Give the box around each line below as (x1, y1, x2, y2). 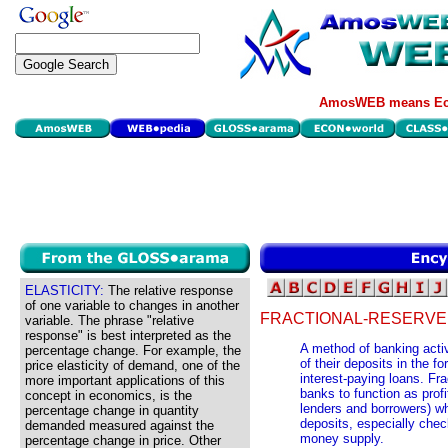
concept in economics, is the (25, 388, 192, 403)
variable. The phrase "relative (25, 313, 194, 328)
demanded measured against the (25, 418, 214, 433)
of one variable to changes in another (25, 298, 239, 313)
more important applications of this (25, 373, 225, 388)
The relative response (104, 283, 233, 298)
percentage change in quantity (25, 403, 199, 418)
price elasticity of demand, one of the (25, 358, 240, 373)
